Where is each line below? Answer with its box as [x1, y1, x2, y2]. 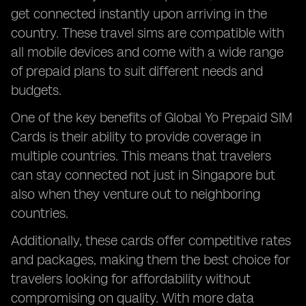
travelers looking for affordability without [11, 270, 251, 287]
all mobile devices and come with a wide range [11, 44, 283, 60]
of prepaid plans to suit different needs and [11, 63, 263, 79]
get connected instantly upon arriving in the [11, 5, 267, 22]
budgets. [11, 82, 61, 98]
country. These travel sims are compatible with [11, 25, 284, 41]
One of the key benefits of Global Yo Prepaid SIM [11, 109, 292, 126]
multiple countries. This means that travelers [11, 148, 271, 164]
